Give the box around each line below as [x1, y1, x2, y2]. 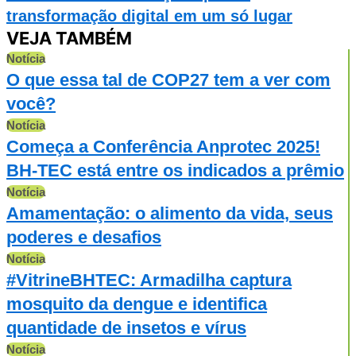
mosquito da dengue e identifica [6, 293, 267, 314]
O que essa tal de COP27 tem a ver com [6, 69, 331, 90]
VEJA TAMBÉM [6, 27, 132, 48]
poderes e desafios [6, 226, 161, 247]
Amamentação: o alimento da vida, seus [6, 203, 333, 223]
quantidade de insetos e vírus [6, 317, 246, 338]
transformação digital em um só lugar [6, 6, 292, 25]
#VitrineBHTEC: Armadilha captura [6, 269, 292, 290]
